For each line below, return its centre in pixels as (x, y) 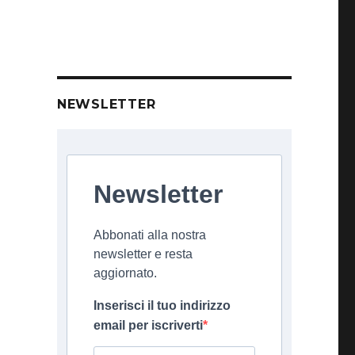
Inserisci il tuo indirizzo (162, 305)
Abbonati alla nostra (149, 235)
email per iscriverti (148, 325)
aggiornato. (125, 273)
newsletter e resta (143, 254)
